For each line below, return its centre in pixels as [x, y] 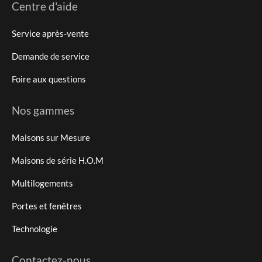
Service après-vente [50, 33]
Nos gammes [43, 111]
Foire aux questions [49, 79]
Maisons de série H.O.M [58, 160]
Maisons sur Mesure [51, 137]
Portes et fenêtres [47, 206]
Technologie [35, 228]
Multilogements [42, 183]
